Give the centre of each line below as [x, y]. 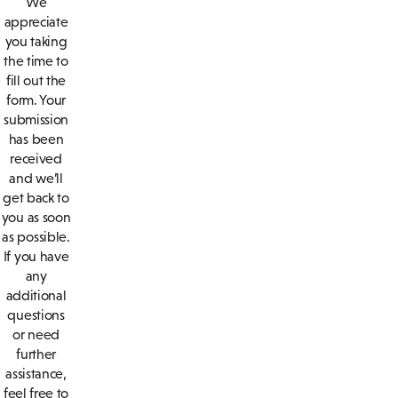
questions [36, 314]
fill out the [36, 80]
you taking [36, 41]
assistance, [36, 373]
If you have [36, 256]
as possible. [36, 236]
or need [36, 334]
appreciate [36, 21]
